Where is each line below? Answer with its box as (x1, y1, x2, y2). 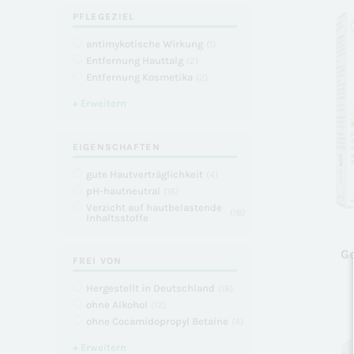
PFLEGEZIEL (73, 11, 135, 22)
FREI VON (73, 255, 122, 266)
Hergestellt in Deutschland (86, 282, 215, 294)
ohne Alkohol (86, 299, 148, 311)
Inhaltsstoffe (86, 212, 149, 224)
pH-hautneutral (86, 185, 160, 197)
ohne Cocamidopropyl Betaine (86, 315, 228, 327)
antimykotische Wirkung (86, 38, 203, 50)
